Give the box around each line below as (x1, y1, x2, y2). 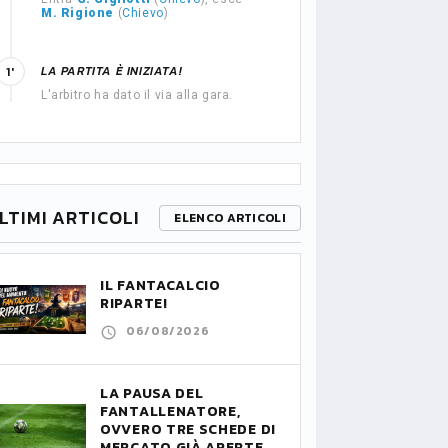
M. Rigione (41, 6, 114, 20)
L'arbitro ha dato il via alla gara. (41, 88, 233, 102)
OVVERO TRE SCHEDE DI (100, 419, 276, 440)
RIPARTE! (100, 293, 168, 315)
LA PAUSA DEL (100, 383, 204, 404)
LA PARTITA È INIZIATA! (41, 62, 183, 80)
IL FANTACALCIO (100, 275, 221, 297)
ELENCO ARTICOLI (174, 209, 286, 227)
